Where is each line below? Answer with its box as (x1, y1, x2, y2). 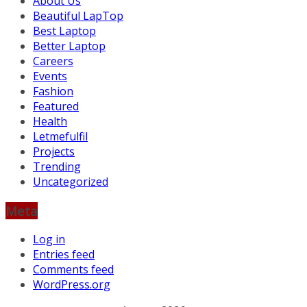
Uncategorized (33, 173, 108, 189)
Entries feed (33, 247, 95, 262)
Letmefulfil (33, 128, 88, 144)
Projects (33, 143, 75, 159)
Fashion (33, 83, 73, 99)
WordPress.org (33, 277, 110, 293)
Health (33, 113, 67, 129)
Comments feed (33, 262, 114, 278)
